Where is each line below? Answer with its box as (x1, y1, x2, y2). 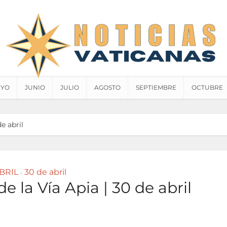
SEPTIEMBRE (136, 84, 176, 91)
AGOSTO (94, 84, 121, 91)
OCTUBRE (192, 84, 223, 91)
